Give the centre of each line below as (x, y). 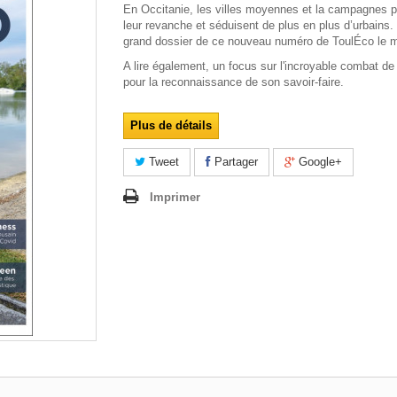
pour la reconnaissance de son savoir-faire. (234, 82)
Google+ (319, 162)
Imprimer (175, 197)
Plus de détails (171, 125)
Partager (234, 162)
